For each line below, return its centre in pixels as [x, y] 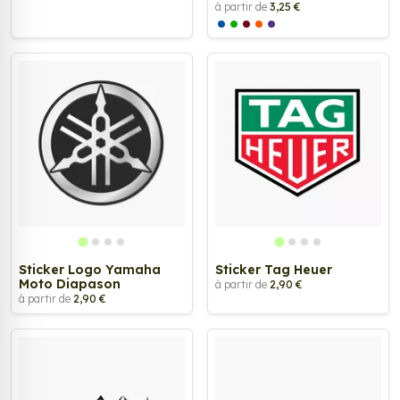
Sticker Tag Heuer [274, 269]
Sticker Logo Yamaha [90, 269]
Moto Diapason [70, 283]
